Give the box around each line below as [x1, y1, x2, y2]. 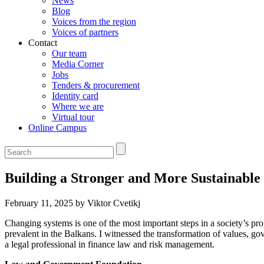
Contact [28, 37, 57, 48]
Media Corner [52, 58, 104, 69]
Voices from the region [52, 16, 136, 27]
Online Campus [28, 122, 87, 133]
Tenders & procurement [52, 80, 140, 90]
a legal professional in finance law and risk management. [5, 239, 214, 249]
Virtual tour [52, 111, 94, 122]
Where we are [52, 101, 104, 111]
